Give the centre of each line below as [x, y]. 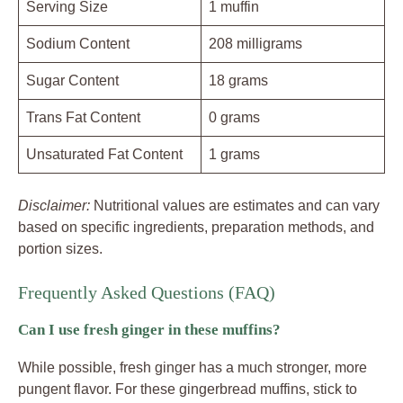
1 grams [234, 155]
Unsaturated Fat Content [104, 155]
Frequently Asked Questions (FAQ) [147, 293]
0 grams [234, 118]
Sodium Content [78, 44]
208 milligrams [255, 44]
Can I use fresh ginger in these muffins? [149, 330]
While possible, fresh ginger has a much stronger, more [193, 368]
